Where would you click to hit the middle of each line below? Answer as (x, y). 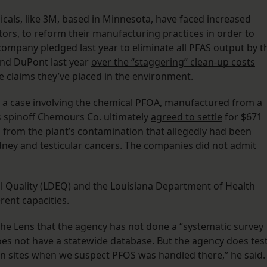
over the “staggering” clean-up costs (173, 62)
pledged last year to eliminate (107, 48)
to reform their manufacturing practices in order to (137, 34)
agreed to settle (187, 117)
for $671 (242, 117)
